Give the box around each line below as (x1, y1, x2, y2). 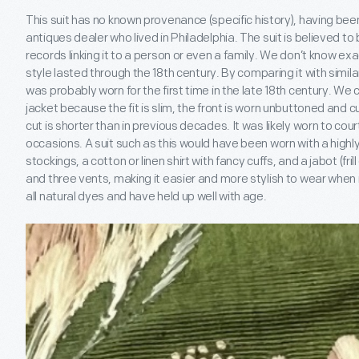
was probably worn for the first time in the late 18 (26, 83, 276, 99)
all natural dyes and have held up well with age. (26, 188, 267, 204)
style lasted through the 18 (26, 65, 163, 81)
